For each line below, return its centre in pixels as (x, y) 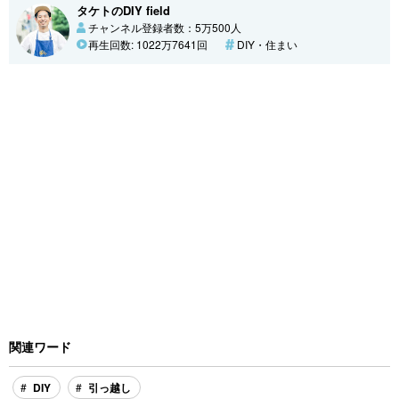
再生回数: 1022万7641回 (148, 44)
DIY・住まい (267, 44)
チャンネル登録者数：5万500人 (165, 27)
